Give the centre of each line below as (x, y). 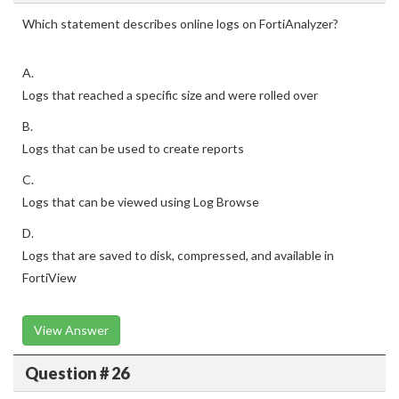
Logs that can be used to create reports (133, 148)
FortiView (49, 277)
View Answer (71, 330)
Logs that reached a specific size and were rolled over (170, 95)
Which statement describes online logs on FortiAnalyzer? (180, 24)
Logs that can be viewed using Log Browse (141, 202)
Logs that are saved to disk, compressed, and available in (178, 255)
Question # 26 (77, 373)
